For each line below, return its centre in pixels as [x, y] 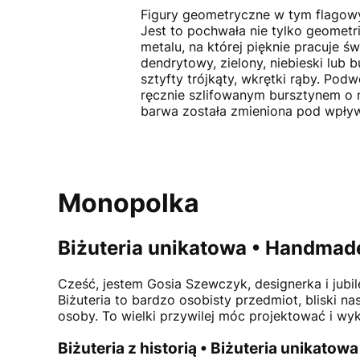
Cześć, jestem [102, 283]
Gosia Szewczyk [197, 283]
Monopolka [129, 203]
